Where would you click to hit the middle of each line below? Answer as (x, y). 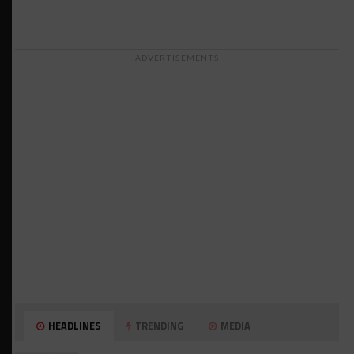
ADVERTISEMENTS (177, 58)
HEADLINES (74, 326)
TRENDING (158, 326)
